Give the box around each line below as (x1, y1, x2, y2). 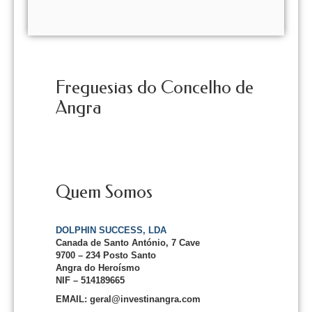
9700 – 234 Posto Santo (56, 250, 156, 260)
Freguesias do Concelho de (56, 77, 253, 97)
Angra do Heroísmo (56, 263, 143, 273)
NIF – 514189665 (56, 275, 125, 286)
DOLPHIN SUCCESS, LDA (56, 225, 166, 235)
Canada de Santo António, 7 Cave (56, 237, 200, 248)
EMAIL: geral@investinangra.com (56, 294, 201, 304)
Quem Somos (56, 182, 153, 202)
